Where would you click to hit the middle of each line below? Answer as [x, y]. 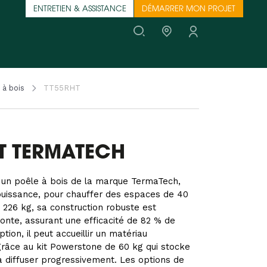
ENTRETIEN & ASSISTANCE [80, 10]
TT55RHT [62, 88]
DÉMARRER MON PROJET [189, 10]
